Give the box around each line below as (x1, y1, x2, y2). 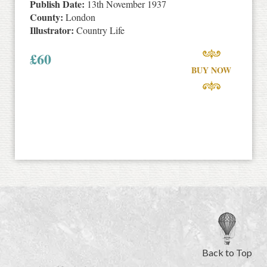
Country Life (74, 23, 125, 36)
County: (30, 10, 63, 24)
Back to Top (202, 246, 252, 258)
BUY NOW (191, 63, 231, 76)
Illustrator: (30, 23, 74, 37)
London (63, 10, 95, 23)
